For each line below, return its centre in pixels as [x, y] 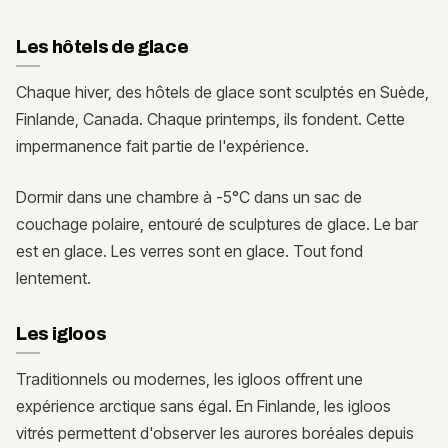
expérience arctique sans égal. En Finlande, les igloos [203, 406]
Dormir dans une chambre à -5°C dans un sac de [189, 197]
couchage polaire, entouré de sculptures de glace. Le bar [217, 224]
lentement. [53, 278]
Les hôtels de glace [102, 47]
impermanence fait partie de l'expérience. [162, 146]
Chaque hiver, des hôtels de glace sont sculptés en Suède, [222, 92]
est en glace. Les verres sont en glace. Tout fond [189, 251]
